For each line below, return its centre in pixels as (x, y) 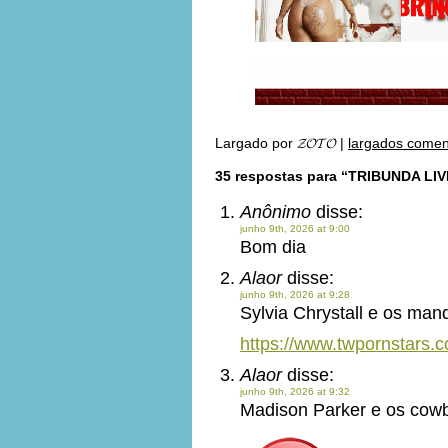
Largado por (256, 143)
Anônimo (275, 212)
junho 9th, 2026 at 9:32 (295, 391)
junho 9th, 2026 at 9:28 (295, 294)
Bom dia (273, 247)
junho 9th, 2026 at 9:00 (295, 228)
